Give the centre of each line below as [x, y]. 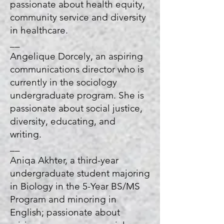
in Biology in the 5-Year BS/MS [75, 186]
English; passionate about [65, 212]
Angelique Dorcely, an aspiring [76, 56]
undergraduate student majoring [80, 173]
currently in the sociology [63, 82]
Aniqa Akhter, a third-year [64, 160]
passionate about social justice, [76, 108]
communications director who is [77, 69]
